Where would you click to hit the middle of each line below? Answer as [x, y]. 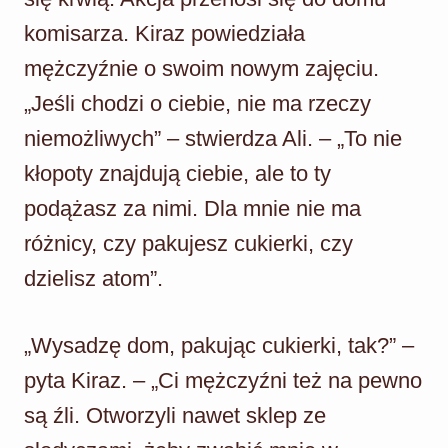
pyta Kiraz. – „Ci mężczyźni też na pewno [223, 380]
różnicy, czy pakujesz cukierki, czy [188, 243]
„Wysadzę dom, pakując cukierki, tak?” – [219, 345]
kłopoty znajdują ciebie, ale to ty [177, 173]
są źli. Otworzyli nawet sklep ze [175, 415]
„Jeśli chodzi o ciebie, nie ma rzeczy [197, 103]
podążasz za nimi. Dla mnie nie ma [192, 208]
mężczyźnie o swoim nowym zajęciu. [201, 68]
